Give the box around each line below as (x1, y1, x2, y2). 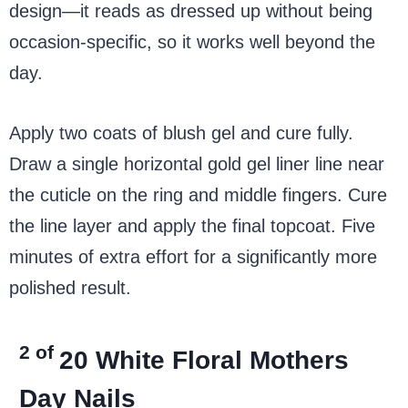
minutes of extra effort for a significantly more (9, 246, 377, 267)
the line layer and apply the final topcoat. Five (9, 215, 375, 236)
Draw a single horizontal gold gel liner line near (9, 153, 384, 174)
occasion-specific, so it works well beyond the (9, 31, 375, 52)
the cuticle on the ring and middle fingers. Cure (9, 184, 387, 205)
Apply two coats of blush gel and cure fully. (9, 122, 353, 143)
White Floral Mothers (95, 345, 349, 374)
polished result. (9, 277, 131, 298)
